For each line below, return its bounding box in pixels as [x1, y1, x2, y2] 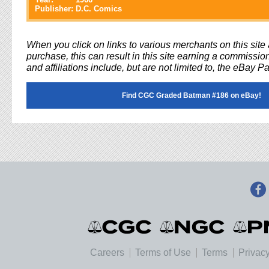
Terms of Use [135, 247, 191, 258]
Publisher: [35, 4, 73, 13]
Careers [90, 247, 124, 258]
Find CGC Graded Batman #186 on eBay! [122, 91, 261, 100]
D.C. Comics [76, 4, 122, 13]
